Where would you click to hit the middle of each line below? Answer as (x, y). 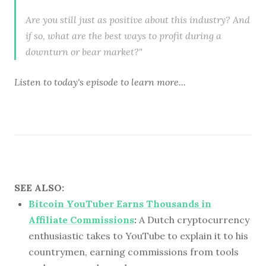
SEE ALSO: (39, 187)
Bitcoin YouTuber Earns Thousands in (120, 203)
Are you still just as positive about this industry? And (138, 19)
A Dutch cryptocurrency (193, 219)
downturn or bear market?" (84, 51)
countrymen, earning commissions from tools (134, 251)
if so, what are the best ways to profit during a (123, 35)
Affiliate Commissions (81, 219)
